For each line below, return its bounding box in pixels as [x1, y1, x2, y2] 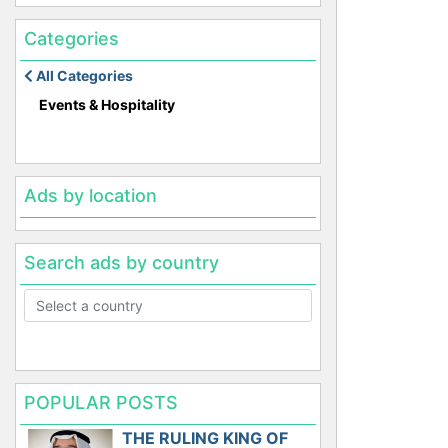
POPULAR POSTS [24, 392, 178, 414]
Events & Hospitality [39, 95, 175, 113]
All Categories [33, 66, 133, 84]
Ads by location [24, 184, 157, 206]
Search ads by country [24, 251, 219, 273]
